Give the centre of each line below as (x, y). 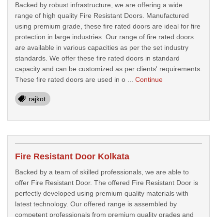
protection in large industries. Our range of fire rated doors (104, 37)
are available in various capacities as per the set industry (102, 47)
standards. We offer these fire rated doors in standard (97, 58)
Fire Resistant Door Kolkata (72, 156)
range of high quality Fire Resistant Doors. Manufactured (102, 15)
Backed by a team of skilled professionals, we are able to (102, 172)
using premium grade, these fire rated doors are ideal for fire (108, 26)
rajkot (37, 99)
